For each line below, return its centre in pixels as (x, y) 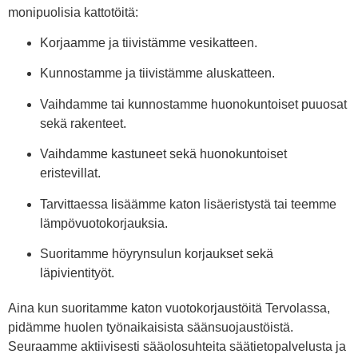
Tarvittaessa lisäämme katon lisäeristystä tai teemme (188, 204)
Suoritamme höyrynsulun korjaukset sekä (157, 253)
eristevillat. (70, 173)
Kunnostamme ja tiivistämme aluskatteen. (157, 74)
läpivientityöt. (77, 272)
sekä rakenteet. (83, 123)
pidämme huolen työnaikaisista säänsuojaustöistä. (151, 327)
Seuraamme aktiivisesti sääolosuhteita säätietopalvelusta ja (177, 346)
